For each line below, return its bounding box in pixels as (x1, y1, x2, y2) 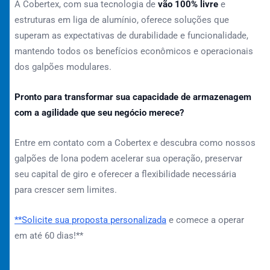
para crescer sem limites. (14, 184, 117, 195)
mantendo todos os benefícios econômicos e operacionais (14, 46, 253, 57)
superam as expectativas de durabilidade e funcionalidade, (14, 30, 248, 41)
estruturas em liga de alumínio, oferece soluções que (14, 14, 229, 25)
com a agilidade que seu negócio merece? (14, 107, 184, 118)
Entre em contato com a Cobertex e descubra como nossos (14, 137, 256, 148)
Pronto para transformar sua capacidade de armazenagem (14, 92, 251, 102)
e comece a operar (166, 215, 244, 225)
